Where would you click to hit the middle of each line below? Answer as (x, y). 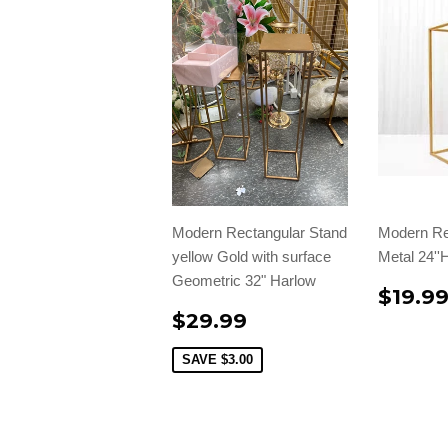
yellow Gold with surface (251, 257)
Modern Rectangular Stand (259, 233)
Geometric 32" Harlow (244, 281)
